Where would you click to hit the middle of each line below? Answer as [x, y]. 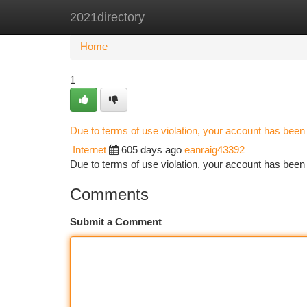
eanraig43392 [214, 150]
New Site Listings [177, 17]
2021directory [107, 17]
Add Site [255, 17]
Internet [89, 150]
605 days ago [151, 150]
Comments [109, 194]
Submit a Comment [116, 222]
